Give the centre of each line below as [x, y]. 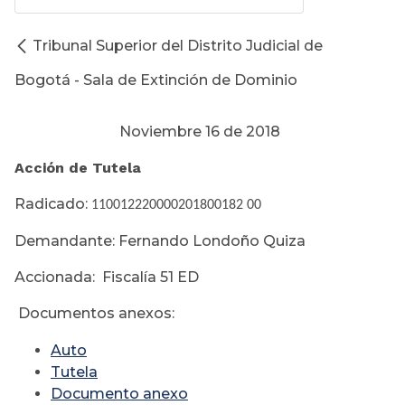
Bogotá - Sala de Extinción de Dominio [156, 80]
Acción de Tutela [80, 168]
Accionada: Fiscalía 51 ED [107, 278]
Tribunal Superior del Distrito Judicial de [178, 46]
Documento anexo [119, 394]
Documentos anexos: [98, 314]
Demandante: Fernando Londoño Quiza [160, 241]
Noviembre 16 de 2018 [147, 132]
